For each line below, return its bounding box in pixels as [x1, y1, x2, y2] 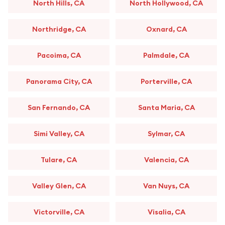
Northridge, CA [32, 25, 86, 34]
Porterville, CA [141, 77, 192, 86]
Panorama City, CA [26, 77, 92, 86]
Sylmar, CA [148, 129, 185, 138]
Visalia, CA [147, 207, 185, 216]
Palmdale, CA [143, 51, 189, 60]
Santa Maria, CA [138, 103, 195, 112]
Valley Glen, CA [32, 181, 86, 190]
